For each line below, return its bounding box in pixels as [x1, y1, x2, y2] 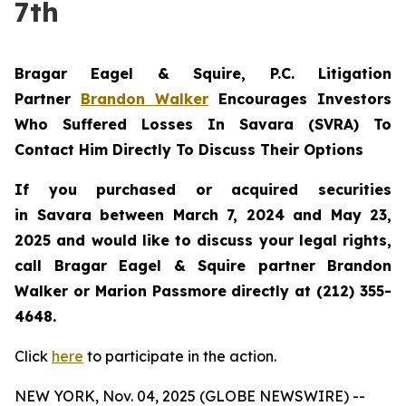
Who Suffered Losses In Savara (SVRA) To [14, 115, 391, 133]
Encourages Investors [208, 90, 391, 108]
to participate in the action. [83, 347, 276, 365]
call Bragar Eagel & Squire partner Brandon [14, 256, 391, 275]
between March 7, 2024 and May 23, [91, 206, 391, 224]
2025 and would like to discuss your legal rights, [14, 231, 391, 249]
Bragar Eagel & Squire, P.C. [14, 64, 318, 82]
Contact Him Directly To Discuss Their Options [14, 140, 363, 159]
